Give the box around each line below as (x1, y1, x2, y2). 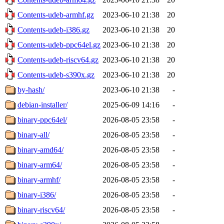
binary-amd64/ (17, 145, 63, 154)
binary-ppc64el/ (17, 115, 67, 124)
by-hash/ (17, 85, 44, 94)
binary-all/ (17, 130, 49, 139)
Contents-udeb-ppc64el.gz (17, 40, 100, 49)
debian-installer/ (17, 100, 67, 109)
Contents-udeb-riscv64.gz (17, 55, 98, 64)
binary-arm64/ (17, 160, 62, 169)
